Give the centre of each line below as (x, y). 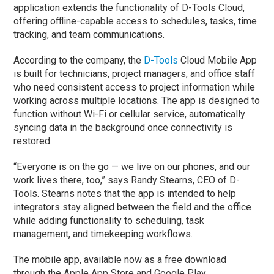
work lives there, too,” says (72, 180)
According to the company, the (79, 60)
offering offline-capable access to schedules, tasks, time (135, 21)
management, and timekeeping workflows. (103, 234)
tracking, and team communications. (89, 34)
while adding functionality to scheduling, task (109, 220)
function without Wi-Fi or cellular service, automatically (130, 114)
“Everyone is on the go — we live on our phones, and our (132, 166)
